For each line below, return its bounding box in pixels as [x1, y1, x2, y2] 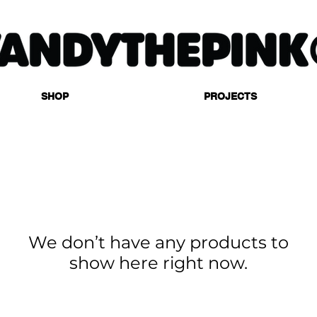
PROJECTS [204, 91, 258, 102]
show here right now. [69, 253, 248, 273]
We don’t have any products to [28, 232, 289, 253]
